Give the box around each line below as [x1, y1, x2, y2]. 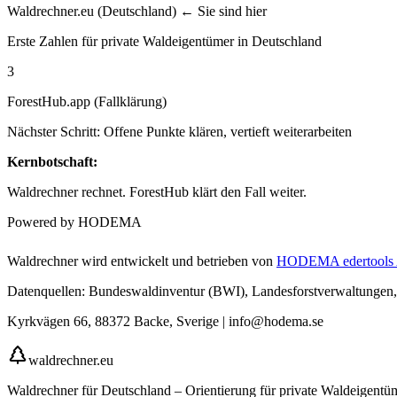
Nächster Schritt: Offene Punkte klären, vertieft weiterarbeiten [7, 123, 352, 139]
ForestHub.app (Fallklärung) [7, 93, 167, 109]
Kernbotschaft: [7, 153, 97, 169]
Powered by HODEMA [7, 214, 142, 230]
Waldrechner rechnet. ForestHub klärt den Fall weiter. [7, 183, 307, 199]
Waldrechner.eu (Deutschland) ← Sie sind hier [7, 3, 267, 19]
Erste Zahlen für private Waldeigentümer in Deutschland [7, 33, 322, 49]
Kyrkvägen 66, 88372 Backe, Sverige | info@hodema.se [7, 313, 323, 329]
